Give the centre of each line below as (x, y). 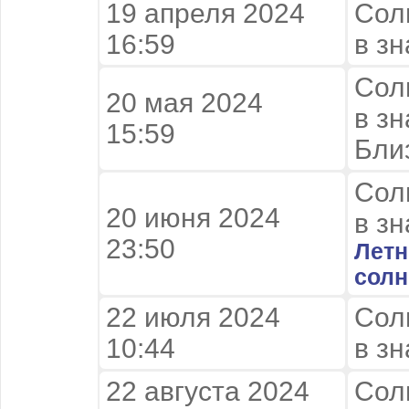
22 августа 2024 (208, 391)
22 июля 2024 (193, 317)
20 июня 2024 (197, 217)
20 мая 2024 (184, 102)
